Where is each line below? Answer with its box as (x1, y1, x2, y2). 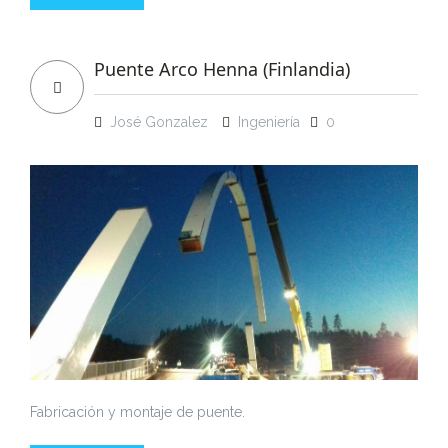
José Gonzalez (110, 113, 208, 130)
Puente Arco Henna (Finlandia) (94, 56, 350, 81)
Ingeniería (238, 113, 300, 130)
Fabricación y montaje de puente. (30, 403, 245, 420)
